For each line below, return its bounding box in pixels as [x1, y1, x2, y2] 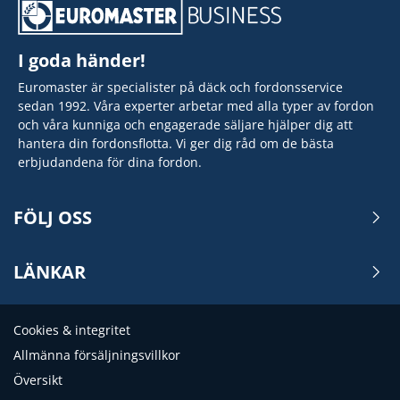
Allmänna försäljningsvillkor [13, 346, 180, 363]
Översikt [13, 371, 62, 388]
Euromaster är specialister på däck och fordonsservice [18, 78, 343, 96]
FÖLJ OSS [13, 204, 92, 229]
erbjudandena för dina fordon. [18, 153, 202, 171]
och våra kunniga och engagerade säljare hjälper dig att [18, 115, 353, 133]
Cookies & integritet [13, 321, 130, 338]
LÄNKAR [13, 259, 86, 284]
